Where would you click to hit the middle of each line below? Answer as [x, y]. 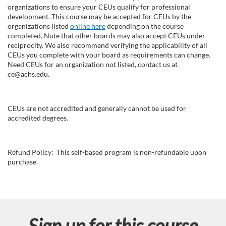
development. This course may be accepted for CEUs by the [99, 16]
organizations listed [39, 26]
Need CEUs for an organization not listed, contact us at [93, 64]
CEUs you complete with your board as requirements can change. [109, 54]
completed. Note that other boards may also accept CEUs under [106, 35]
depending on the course [145, 26]
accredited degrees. [38, 118]
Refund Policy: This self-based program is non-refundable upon [107, 152]
